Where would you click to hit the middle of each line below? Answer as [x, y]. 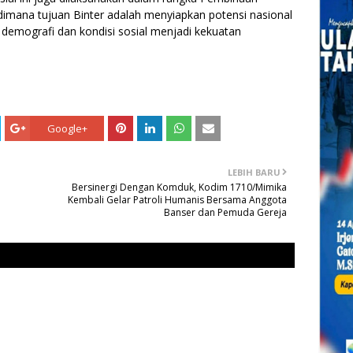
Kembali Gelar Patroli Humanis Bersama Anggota [177, 199]
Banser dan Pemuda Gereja [225, 212]
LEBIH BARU [254, 172]
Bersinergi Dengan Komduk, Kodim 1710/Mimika [179, 187]
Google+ [67, 128]
